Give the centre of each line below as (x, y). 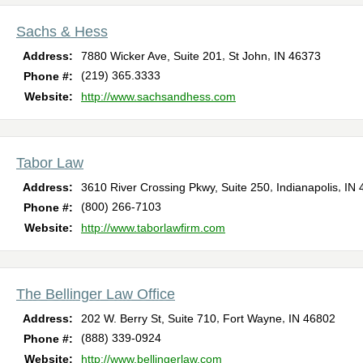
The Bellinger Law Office (96, 295)
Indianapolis (307, 188)
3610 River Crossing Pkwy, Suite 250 (175, 188)
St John (248, 56)
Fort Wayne (252, 319)
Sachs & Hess (62, 32)
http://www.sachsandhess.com (158, 97)
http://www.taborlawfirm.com (153, 228)
